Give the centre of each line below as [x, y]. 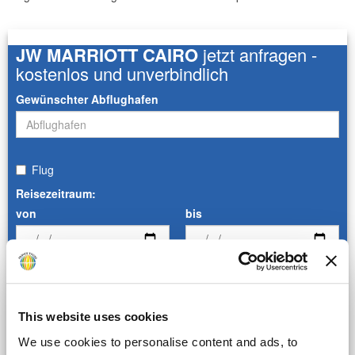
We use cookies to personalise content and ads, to [158, 342]
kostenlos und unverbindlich [122, 74]
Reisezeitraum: [56, 194]
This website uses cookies [94, 317]
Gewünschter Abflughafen [87, 99]
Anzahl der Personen [72, 324]
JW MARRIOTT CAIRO [107, 55]
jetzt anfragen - [258, 55]
